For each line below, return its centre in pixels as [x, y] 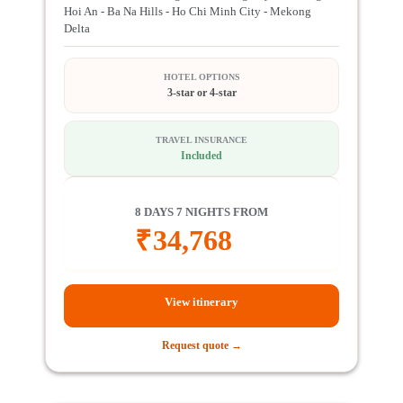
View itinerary [201, 301]
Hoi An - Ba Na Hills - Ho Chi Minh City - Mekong [188, 12]
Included [201, 155]
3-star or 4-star [201, 92]
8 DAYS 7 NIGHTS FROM [201, 212]
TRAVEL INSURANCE [201, 139]
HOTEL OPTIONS [201, 76]
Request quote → [201, 345]
